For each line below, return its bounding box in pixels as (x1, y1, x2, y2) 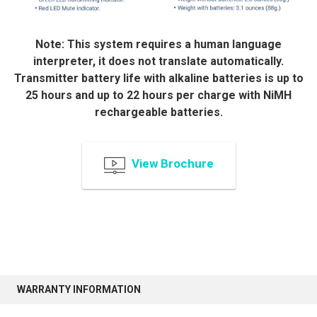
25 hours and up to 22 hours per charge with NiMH (25, 88, 292, 103)
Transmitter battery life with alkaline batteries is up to (13, 71, 304, 86)
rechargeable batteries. (94, 105, 223, 120)
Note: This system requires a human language (35, 38, 282, 52)
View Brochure (131, 156, 214, 171)
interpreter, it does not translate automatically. (33, 54, 284, 69)
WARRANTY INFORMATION (17, 284, 141, 296)
